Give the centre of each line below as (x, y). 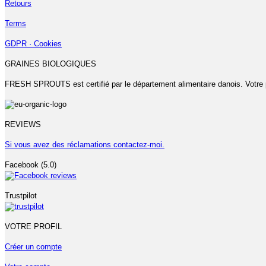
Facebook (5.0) (31, 164)
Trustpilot (21, 195)
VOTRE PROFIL (33, 226)
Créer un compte (33, 246)
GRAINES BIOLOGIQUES (50, 64)
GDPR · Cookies (33, 43)
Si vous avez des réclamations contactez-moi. (85, 144)
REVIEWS (23, 124)
